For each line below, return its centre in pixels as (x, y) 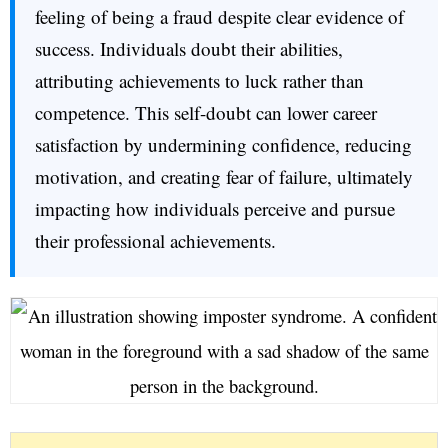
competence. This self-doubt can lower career (206, 112)
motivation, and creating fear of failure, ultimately (224, 176)
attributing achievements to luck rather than (199, 80)
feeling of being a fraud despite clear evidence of (219, 16)
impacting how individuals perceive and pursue (215, 208)
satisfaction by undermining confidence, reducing (223, 144)
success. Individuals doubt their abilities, (189, 48)
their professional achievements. (155, 240)
